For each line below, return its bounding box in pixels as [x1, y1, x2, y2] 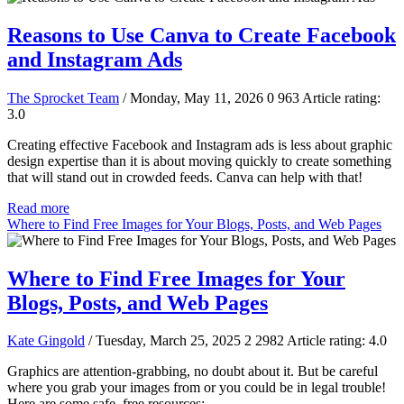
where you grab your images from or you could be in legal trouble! [7, 380, 386, 396]
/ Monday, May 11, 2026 [123, 89, 263, 106]
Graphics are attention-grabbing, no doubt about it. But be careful [7, 363, 378, 380]
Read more [7, 199, 69, 216]
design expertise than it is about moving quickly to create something [7, 152, 391, 169]
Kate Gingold [7, 333, 85, 349]
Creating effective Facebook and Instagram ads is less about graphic [7, 136, 392, 152]
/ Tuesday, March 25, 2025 [88, 333, 241, 349]
